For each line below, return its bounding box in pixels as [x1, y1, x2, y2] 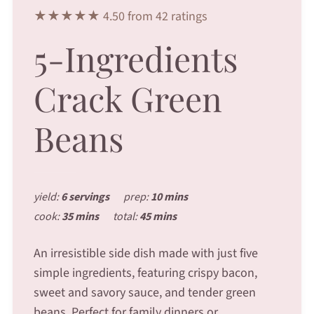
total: [112, 208, 139, 224]
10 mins [150, 189, 188, 205]
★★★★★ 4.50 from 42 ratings [33, 7, 207, 25]
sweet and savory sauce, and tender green [33, 283, 256, 301]
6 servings [60, 189, 109, 205]
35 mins [61, 208, 99, 224]
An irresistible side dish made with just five [33, 244, 258, 262]
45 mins [139, 208, 177, 224]
